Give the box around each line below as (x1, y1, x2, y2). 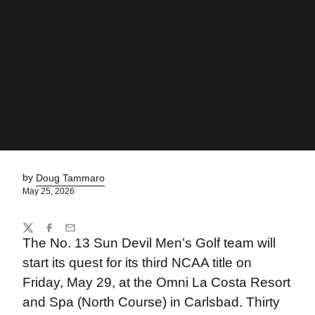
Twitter (21, 228, 51, 240)
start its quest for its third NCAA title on (22, 255, 252, 270)
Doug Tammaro (35, 172, 105, 183)
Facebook (42, 228, 87, 240)
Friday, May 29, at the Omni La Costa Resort (22, 275, 290, 290)
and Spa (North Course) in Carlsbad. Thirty (22, 295, 280, 309)
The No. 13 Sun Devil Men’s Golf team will (22, 236, 276, 250)
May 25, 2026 (22, 186, 75, 196)
